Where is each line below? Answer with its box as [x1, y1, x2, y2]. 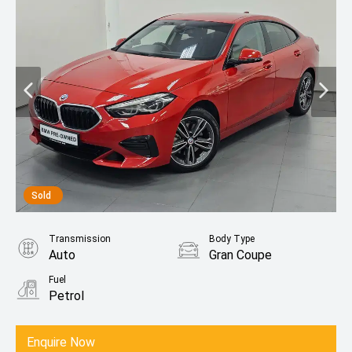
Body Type [209, 233, 255, 244]
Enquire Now [27, 335, 95, 350]
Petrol [49, 288, 84, 303]
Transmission [49, 233, 111, 244]
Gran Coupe [209, 247, 272, 262]
